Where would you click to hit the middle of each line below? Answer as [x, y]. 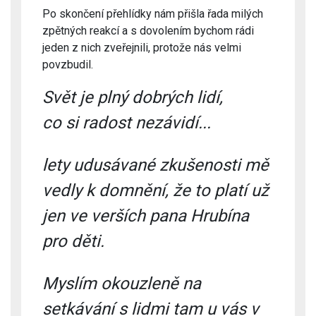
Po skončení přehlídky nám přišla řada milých [153, 13]
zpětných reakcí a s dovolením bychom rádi [148, 30]
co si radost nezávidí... [127, 122]
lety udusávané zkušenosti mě [156, 165]
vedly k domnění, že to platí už [156, 190]
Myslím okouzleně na [122, 283]
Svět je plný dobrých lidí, [133, 97]
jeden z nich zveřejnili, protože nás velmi [142, 47]
